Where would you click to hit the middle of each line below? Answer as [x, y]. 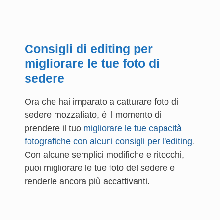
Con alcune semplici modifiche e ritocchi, [104, 155]
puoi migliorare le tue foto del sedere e [100, 168]
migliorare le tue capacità [133, 128]
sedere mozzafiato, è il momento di [93, 115]
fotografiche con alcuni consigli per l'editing [108, 141]
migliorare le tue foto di [92, 63]
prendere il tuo [54, 128]
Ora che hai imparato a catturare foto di [101, 102]
